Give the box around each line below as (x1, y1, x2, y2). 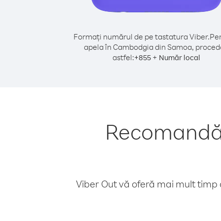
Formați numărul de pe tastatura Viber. (73, 32, 210, 41)
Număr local (159, 53, 200, 62)
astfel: (112, 52, 134, 62)
